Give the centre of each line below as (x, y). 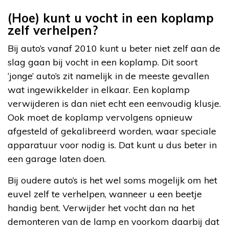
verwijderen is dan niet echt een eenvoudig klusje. (114, 104)
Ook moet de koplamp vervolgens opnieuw (100, 118)
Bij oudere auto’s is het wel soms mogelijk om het (112, 180)
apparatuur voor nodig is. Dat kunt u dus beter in (112, 145)
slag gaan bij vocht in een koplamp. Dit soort (103, 62)
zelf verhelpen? (53, 30)
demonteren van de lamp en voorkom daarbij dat (113, 222)
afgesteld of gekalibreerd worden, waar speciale (112, 131)
